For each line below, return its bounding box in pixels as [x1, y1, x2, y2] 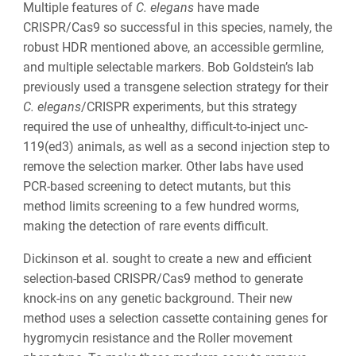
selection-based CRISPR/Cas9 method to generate [22, 270, 303, 286]
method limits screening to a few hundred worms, [22, 198, 299, 214]
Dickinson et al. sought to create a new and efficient [22, 250, 311, 266]
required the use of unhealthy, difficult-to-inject [22, 118, 284, 134]
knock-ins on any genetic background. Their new [22, 290, 292, 306]
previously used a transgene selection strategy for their [22, 79, 328, 95]
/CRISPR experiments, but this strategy [80, 99, 297, 114]
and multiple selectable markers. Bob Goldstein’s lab [22, 59, 314, 75]
